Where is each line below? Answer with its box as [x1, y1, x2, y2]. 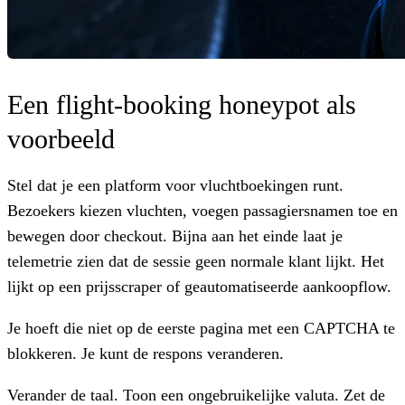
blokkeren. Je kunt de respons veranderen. [7, 344, 284, 363]
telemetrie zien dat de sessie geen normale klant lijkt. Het [7, 251, 384, 270]
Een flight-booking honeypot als [7, 89, 356, 119]
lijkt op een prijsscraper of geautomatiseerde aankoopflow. [7, 277, 391, 296]
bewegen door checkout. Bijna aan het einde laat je [7, 226, 343, 245]
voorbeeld [7, 123, 115, 154]
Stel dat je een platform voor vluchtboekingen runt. [7, 175, 344, 194]
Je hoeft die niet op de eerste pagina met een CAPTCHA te [7, 318, 395, 337]
